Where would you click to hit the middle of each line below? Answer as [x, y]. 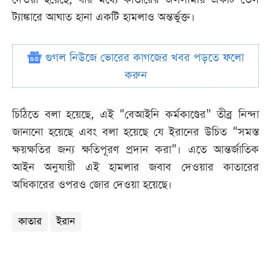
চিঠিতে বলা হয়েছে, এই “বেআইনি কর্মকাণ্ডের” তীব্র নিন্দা [135, 115]
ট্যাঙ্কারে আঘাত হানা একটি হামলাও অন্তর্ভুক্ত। [103, 18]
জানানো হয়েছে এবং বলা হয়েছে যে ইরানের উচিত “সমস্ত [135, 132]
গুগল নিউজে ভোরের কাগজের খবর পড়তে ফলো [143, 58]
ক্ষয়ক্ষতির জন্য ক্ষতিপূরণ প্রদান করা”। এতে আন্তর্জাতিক [135, 150]
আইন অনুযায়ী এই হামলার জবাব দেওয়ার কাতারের [135, 168]
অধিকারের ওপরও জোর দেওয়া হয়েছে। [92, 185]
